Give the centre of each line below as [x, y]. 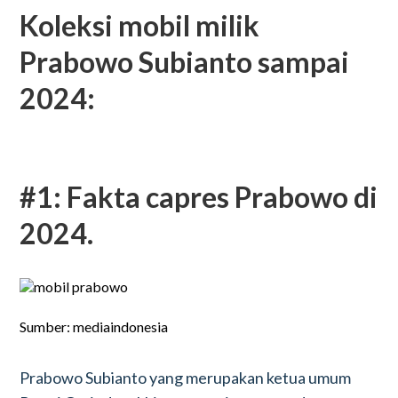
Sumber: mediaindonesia [94, 326]
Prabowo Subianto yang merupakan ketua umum [186, 378]
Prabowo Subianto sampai [185, 62]
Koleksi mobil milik [140, 25]
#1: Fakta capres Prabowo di [199, 197]
